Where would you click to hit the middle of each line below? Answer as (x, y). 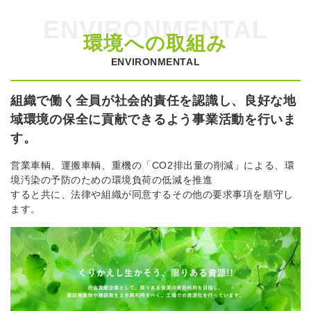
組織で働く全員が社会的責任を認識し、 (127, 100)
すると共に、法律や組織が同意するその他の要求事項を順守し (152, 194)
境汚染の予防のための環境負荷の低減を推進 (112, 179)
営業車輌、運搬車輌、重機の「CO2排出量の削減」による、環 (153, 165)
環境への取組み (155, 43)
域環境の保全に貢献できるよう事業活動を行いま (153, 119)
